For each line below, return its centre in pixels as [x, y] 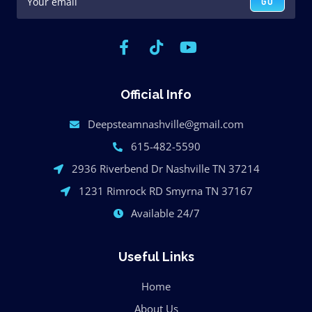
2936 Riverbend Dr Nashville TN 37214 [165, 169]
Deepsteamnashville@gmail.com [165, 124]
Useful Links [156, 257]
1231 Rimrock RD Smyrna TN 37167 [165, 191]
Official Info [156, 95]
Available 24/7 [166, 213]
